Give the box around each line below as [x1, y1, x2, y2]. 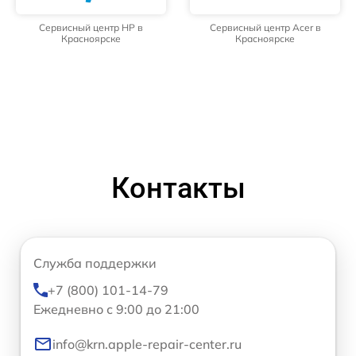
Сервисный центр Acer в [209, 21, 321, 34]
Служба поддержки [33, 255, 157, 272]
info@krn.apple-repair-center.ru [52, 336, 242, 353]
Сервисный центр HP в [39, 21, 143, 34]
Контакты [110, 172, 246, 206]
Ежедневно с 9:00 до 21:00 [33, 301, 199, 318]
